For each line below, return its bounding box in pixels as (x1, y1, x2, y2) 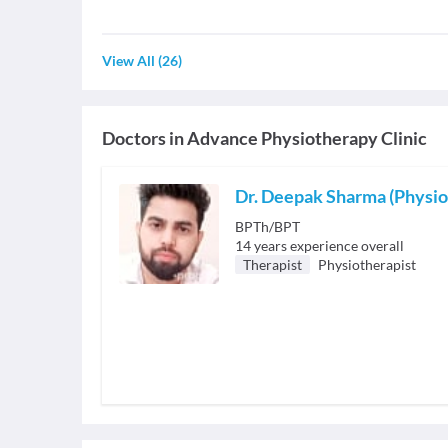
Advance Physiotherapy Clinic (187, 127, 427, 149)
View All (102, 52, 155, 69)
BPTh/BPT (235, 218, 300, 235)
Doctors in (102, 127, 184, 149)
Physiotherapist (318, 256, 416, 273)
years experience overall (254, 237, 404, 254)
